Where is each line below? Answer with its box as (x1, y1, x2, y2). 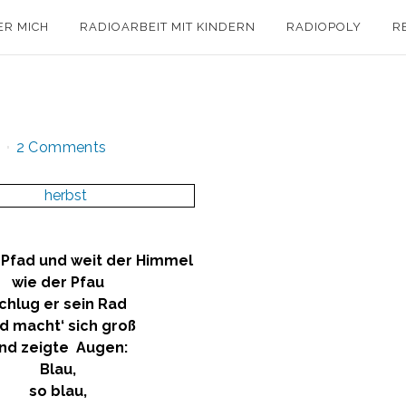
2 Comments (15, 139, 107, 156)
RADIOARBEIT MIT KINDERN (80, 20, 256, 34)
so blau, (29, 382, 87, 400)
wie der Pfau (12, 274, 104, 291)
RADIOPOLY (286, 20, 362, 34)
